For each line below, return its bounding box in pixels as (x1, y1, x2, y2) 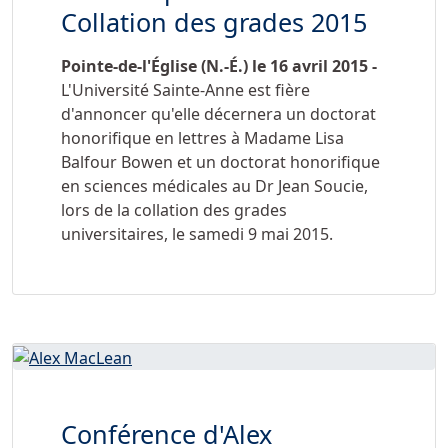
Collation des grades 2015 (61, 5, 367, 39)
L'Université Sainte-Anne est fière (61, 79, 310, 101)
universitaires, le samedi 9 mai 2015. (61, 223, 333, 245)
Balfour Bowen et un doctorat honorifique (61, 151, 380, 173)
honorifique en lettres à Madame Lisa (61, 127, 344, 149)
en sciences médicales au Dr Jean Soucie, (61, 175, 368, 197)
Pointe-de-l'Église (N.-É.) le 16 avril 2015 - (61, 55, 377, 77)
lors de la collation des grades (61, 199, 287, 221)
